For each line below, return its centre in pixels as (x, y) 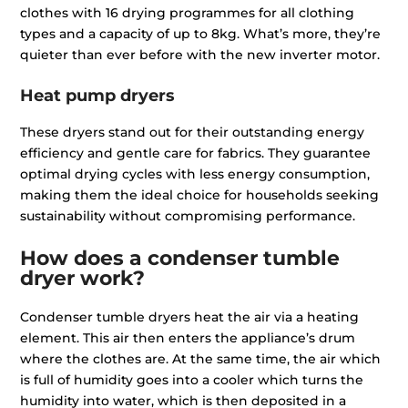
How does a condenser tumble (180, 258)
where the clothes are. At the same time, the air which (201, 358)
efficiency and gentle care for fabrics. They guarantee (196, 153)
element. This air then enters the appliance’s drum (188, 337)
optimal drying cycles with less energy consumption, (195, 173)
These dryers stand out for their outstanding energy (193, 132)
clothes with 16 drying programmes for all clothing (188, 12)
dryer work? (83, 278)
